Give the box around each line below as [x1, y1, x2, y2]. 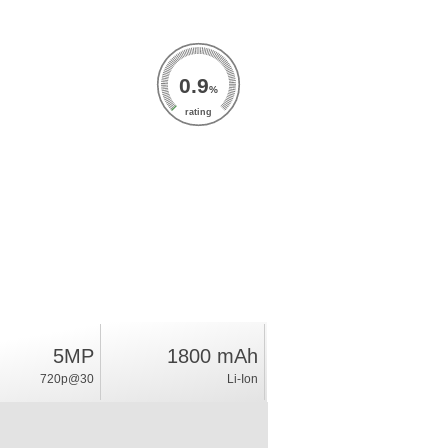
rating [184, 107, 212, 117]
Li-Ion [226, 372, 258, 386]
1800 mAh [166, 345, 258, 367]
